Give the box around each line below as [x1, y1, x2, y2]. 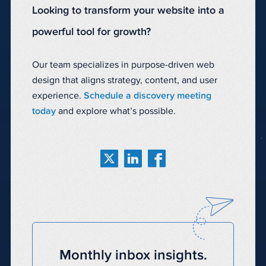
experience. [32, 90, 84, 100]
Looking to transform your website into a [32, 5, 224, 16]
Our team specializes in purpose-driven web [32, 59, 214, 69]
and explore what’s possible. [56, 106, 176, 116]
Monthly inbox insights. [59, 248, 207, 262]
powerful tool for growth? [32, 26, 151, 37]
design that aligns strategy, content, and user [32, 75, 217, 85]
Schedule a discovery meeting [84, 90, 211, 100]
